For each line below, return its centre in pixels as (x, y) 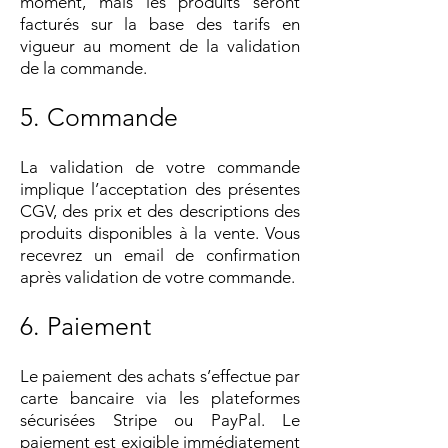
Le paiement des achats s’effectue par (160, 375)
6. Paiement (85, 325)
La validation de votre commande (160, 166)
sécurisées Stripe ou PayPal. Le (160, 419)
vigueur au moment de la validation (160, 45)
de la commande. (83, 67)
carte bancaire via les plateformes (160, 397)
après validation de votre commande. (157, 276)
